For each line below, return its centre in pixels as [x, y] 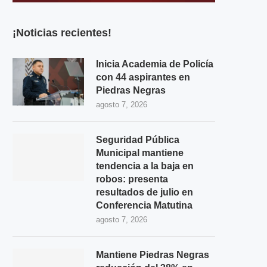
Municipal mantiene [140, 153]
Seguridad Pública [138, 139]
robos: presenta [132, 179]
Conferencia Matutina [144, 205]
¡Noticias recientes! [62, 32]
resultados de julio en [145, 192]
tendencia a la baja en [145, 166]
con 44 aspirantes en [143, 77]
